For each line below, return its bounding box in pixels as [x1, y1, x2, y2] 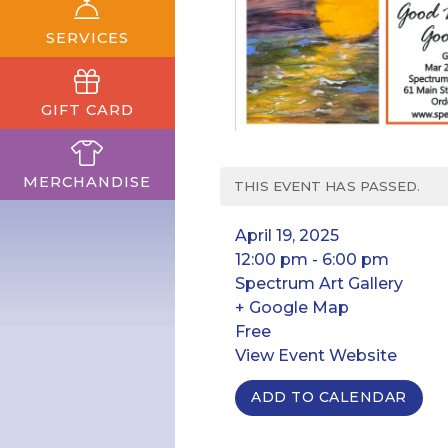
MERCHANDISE [23, 172, 152, 191]
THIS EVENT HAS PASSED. [234, 178, 421, 195]
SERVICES [45, 28, 129, 47]
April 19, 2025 [235, 226, 340, 246]
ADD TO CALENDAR [251, 388, 407, 407]
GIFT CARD [40, 101, 134, 120]
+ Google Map [235, 298, 350, 318]
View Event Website [235, 346, 398, 366]
